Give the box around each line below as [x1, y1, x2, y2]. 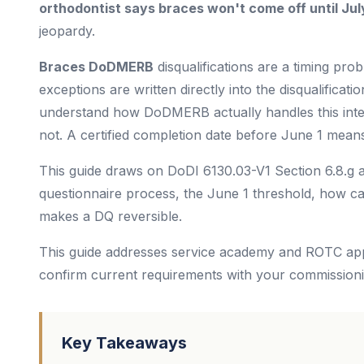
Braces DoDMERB [39, 58, 154, 75]
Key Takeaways [62, 333, 187, 353]
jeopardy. [39, 23, 95, 39]
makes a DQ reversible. [39, 208, 182, 224]
